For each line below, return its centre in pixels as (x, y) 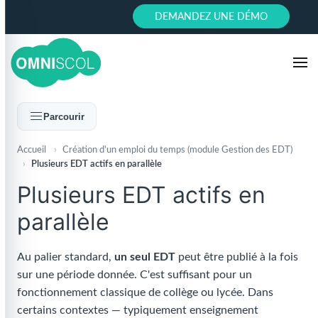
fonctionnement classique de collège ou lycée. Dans (145, 292)
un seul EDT (145, 257)
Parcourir (64, 116)
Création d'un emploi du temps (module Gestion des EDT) (177, 150)
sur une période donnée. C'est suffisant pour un (135, 275)
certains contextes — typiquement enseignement (138, 310)
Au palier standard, (66, 257)
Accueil (32, 150)
